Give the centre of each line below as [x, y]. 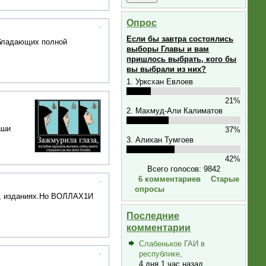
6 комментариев [170, 179]
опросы [149, 189]
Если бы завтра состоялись [180, 39]
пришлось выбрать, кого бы [182, 59]
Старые [225, 179]
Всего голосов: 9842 [183, 169]
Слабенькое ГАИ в [172, 244]
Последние [153, 216]
